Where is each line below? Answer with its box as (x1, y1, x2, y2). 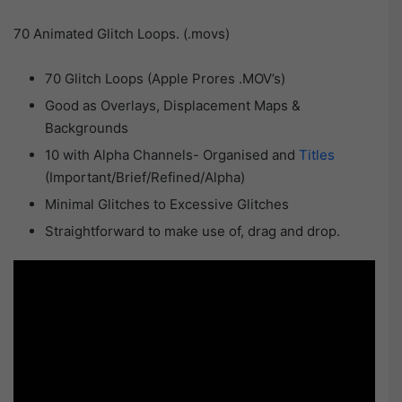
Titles (299, 145, 335, 163)
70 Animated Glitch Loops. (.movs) (13, 24, 230, 42)
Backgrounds (45, 118, 128, 136)
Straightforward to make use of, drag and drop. (45, 222, 340, 240)
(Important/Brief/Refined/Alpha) (45, 168, 245, 186)
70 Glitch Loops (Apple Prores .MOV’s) (45, 69, 285, 87)
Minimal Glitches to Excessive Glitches (45, 195, 289, 213)
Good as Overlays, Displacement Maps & (45, 96, 301, 114)
